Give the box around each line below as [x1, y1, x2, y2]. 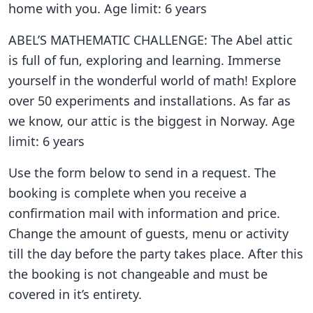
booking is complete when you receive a [8, 184, 247, 201]
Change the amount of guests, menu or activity [8, 224, 289, 242]
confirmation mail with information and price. [8, 204, 280, 221]
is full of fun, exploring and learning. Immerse [8, 51, 281, 68]
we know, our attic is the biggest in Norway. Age [8, 112, 295, 129]
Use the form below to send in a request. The [8, 163, 276, 181]
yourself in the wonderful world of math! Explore [8, 71, 296, 89]
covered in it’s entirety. [8, 285, 142, 303]
